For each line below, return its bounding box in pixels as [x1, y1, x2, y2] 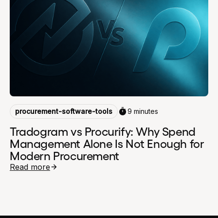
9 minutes [127, 107, 158, 116]
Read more [10, 162, 50, 172]
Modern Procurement [10, 147, 119, 162]
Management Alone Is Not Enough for [10, 135, 204, 150]
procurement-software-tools [15, 107, 112, 115]
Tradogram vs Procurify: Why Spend [10, 123, 196, 138]
